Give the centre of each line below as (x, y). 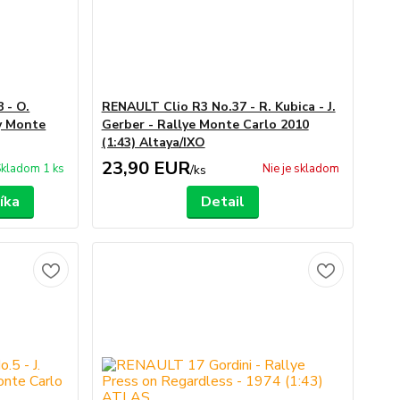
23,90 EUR (146, 168)
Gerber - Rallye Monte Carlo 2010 (205, 125)
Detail (222, 202)
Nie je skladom (300, 169)
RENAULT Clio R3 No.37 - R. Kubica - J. (218, 107)
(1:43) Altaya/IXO (153, 142)
